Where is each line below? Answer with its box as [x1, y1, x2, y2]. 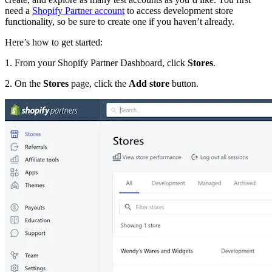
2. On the [5, 78, 43, 89]
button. [169, 78, 199, 89]
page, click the [69, 78, 129, 89]
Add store [129, 78, 169, 89]
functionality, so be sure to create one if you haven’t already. [5, 16, 234, 27]
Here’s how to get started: [5, 36, 103, 47]
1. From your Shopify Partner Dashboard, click [5, 57, 188, 68]
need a [5, 5, 32, 16]
